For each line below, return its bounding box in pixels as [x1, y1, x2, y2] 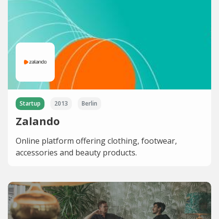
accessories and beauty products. [16, 147, 137, 158]
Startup [20, 99, 41, 108]
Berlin [82, 99, 97, 108]
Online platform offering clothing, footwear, [16, 135, 177, 146]
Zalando [16, 113, 60, 128]
